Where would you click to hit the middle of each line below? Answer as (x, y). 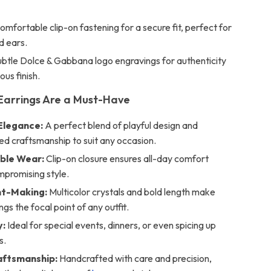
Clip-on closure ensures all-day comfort (127, 158)
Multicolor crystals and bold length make (132, 192)
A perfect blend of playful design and (121, 125)
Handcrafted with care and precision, (135, 258)
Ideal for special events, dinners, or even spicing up (111, 225)
